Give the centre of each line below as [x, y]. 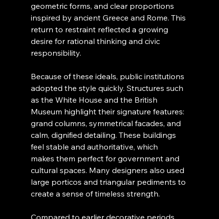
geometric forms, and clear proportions [103, 6]
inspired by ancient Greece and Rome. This [109, 18]
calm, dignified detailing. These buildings [104, 135]
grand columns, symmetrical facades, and [107, 123]
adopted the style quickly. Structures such [108, 88]
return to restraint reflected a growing [100, 30]
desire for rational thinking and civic [96, 41]
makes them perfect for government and [106, 159]
